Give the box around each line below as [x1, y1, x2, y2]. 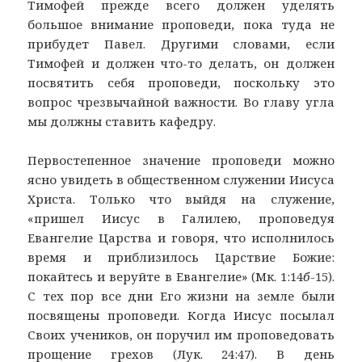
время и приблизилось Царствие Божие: [27, 249, 335, 266]
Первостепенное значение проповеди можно [27, 152, 335, 169]
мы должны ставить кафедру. [27, 113, 217, 130]
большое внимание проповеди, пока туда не [27, 16, 335, 33]
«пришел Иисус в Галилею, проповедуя [27, 210, 335, 227]
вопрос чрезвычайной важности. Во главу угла [27, 94, 335, 111]
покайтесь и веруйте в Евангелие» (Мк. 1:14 [27, 268, 303, 285]
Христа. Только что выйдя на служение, [27, 191, 335, 208]
